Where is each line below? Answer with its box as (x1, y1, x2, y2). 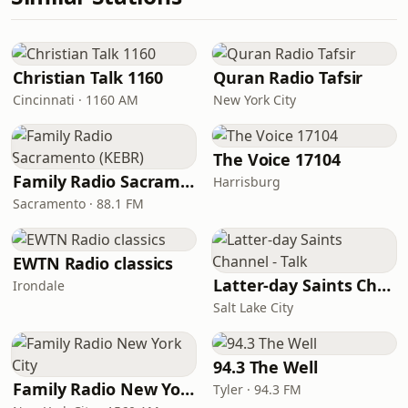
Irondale (13, 277, 65, 294)
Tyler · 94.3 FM (213, 381, 301, 398)
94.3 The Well (213, 356, 318, 378)
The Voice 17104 (213, 148, 341, 170)
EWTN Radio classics (13, 252, 174, 274)
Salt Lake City (213, 299, 293, 316)
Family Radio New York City (180, 378, 195, 400)
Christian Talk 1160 (13, 66, 164, 88)
